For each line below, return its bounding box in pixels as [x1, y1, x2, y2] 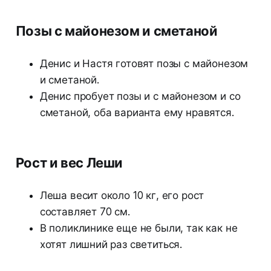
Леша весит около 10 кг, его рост [39, 189, 204, 202]
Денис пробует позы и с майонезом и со [39, 90, 241, 103]
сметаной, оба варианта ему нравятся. [39, 106, 234, 119]
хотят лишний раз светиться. [39, 238, 183, 251]
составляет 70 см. [39, 206, 130, 218]
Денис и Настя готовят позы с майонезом [39, 57, 249, 70]
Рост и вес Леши [15, 155, 123, 171]
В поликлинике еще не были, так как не [39, 222, 238, 235]
